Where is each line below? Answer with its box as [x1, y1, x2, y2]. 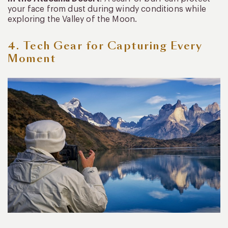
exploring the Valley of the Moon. [8, 15, 137, 23]
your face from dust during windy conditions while [8, 5, 206, 13]
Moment [8, 51, 56, 66]
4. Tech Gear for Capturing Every [8, 38, 202, 53]
